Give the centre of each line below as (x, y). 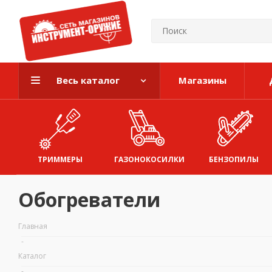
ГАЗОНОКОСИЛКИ (150, 159)
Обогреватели (90, 199)
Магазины (202, 80)
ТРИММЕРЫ (60, 159)
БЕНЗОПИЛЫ (234, 159)
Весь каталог (88, 80)
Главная (33, 226)
